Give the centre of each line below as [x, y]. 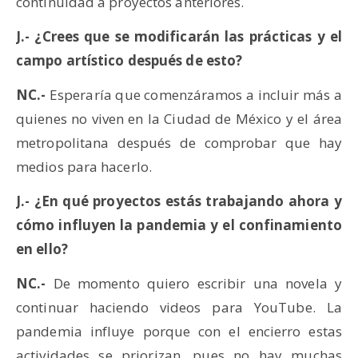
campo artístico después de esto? [129, 61]
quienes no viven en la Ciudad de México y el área [179, 119]
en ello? [42, 249]
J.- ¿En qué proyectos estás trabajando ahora [173, 201]
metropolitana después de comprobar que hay [179, 143]
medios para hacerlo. [84, 167]
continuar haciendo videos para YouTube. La [179, 308]
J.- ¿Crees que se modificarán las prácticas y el [179, 37]
